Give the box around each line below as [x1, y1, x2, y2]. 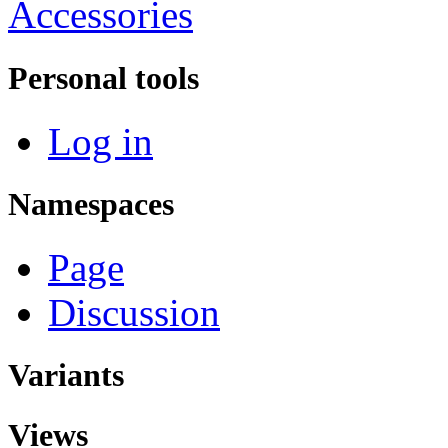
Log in [48, 119, 153, 163]
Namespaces [8, 185, 174, 222]
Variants [8, 357, 124, 394]
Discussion [48, 291, 220, 335]
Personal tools [8, 59, 199, 96]
